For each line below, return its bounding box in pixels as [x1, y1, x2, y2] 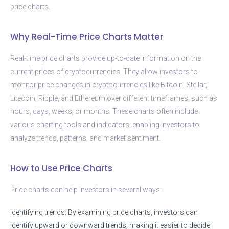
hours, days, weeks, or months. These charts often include [10, 107, 198, 116]
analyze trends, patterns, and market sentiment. [10, 133, 161, 142]
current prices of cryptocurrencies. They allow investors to [10, 67, 198, 76]
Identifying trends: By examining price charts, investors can [10, 208, 198, 216]
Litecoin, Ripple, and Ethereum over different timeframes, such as [10, 94, 217, 102]
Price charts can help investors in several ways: [10, 185, 162, 194]
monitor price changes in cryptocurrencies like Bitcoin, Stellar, [10, 80, 207, 89]
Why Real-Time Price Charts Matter [10, 30, 163, 43]
